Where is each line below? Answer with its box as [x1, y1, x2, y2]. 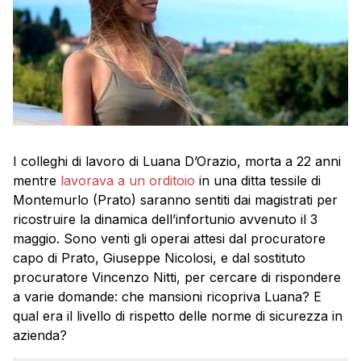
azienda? [13, 327, 67, 344]
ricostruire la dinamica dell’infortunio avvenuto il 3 [13, 211, 317, 228]
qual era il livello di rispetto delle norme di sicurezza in [13, 308, 342, 325]
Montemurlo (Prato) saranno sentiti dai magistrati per [13, 192, 338, 209]
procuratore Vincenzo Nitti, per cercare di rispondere [13, 269, 341, 286]
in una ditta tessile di [195, 172, 321, 189]
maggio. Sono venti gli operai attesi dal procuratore [13, 230, 326, 247]
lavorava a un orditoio [60, 172, 195, 189]
